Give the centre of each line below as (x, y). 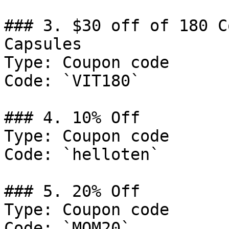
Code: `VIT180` (72, 81)
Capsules (43, 44)
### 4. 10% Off (72, 118)
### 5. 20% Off (72, 191)
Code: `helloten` (82, 154)
